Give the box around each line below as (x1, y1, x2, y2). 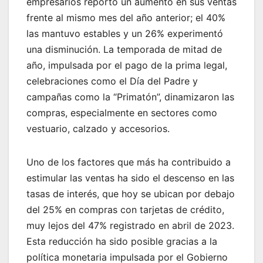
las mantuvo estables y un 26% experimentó (26, 27, 223, 39)
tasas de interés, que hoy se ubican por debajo (26, 187, 235, 200)
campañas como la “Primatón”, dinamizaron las (26, 90, 234, 103)
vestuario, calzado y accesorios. (26, 122, 170, 134)
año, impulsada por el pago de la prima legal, (26, 59, 227, 71)
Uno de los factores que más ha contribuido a (26, 156, 231, 168)
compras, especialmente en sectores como (26, 106, 217, 119)
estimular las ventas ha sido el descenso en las (26, 171, 234, 184)
